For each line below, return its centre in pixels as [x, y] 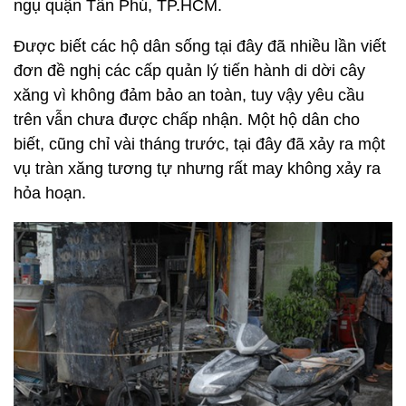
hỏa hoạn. [50, 193]
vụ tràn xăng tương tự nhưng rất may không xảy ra [197, 168]
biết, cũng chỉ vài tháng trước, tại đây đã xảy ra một [199, 144]
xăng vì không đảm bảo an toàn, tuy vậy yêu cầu [189, 95]
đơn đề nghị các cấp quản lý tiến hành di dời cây [189, 70]
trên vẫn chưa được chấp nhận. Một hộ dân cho [187, 119]
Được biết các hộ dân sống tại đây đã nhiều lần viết [200, 46]
